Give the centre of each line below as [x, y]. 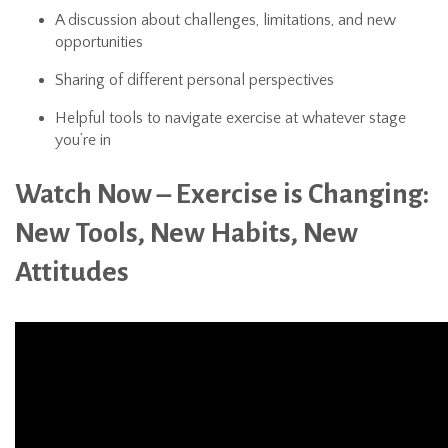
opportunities [99, 42]
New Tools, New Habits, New [186, 233]
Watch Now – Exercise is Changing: [222, 194]
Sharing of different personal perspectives [194, 80]
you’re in [83, 140]
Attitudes [72, 272]
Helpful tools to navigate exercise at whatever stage [230, 118]
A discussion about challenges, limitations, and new [225, 20]
